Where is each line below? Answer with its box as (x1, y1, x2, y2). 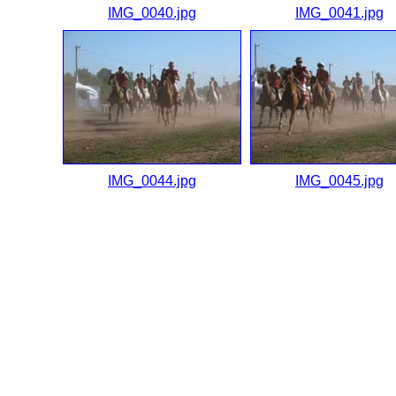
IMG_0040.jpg (108, 5, 196, 20)
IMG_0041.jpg (295, 5, 384, 20)
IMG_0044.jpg (108, 173, 196, 188)
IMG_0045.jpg (295, 173, 384, 188)
